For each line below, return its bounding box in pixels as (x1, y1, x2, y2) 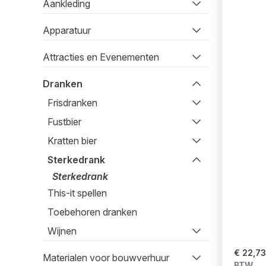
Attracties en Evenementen (43, 51, 159, 63)
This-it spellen (47, 187, 107, 199)
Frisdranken (47, 97, 97, 109)
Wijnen (47, 225, 77, 237)
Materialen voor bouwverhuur (43, 252, 169, 264)
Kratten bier (47, 135, 97, 147)
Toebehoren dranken (47, 206, 137, 218)
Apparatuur (43, 24, 91, 36)
